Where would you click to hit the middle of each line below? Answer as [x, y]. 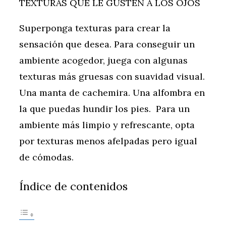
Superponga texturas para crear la [95, 28]
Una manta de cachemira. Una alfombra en [112, 93]
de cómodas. [46, 157]
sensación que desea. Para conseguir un [107, 44]
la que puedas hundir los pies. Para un [104, 109]
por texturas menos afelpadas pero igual [108, 141]
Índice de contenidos [73, 186]
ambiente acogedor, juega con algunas [103, 61]
